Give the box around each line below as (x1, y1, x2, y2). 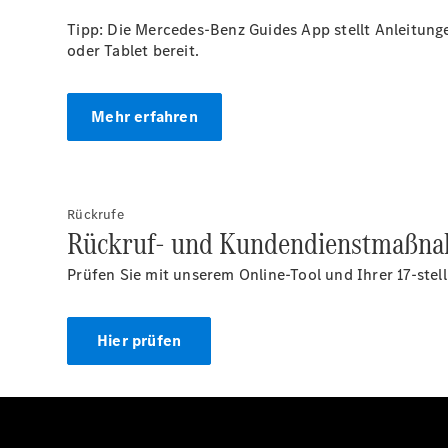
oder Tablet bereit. (67, 40, 204, 61)
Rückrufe (67, 205, 124, 224)
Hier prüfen (97, 330, 182, 351)
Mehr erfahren (91, 106, 198, 127)
